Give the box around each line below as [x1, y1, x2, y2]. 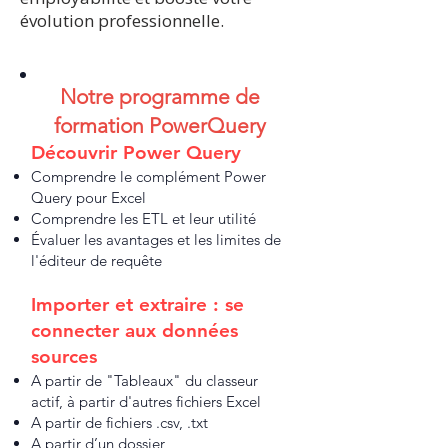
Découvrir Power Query [31, 141, 241, 164]
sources [31, 345, 103, 368]
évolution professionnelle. [20, 9, 224, 32]
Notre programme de [60, 84, 260, 109]
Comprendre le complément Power [31, 167, 266, 186]
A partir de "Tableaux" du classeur [31, 371, 258, 390]
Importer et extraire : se [31, 293, 244, 316]
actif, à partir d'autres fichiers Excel [31, 392, 261, 411]
